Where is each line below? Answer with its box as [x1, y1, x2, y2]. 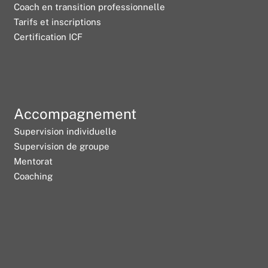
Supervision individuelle [14, 126, 117, 136]
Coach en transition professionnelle [14, 1, 166, 12]
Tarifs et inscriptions [14, 16, 102, 27]
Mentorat [14, 156, 53, 166]
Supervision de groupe [14, 141, 110, 151]
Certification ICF [14, 31, 83, 42]
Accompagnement [14, 105, 137, 122]
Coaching [14, 170, 53, 181]
